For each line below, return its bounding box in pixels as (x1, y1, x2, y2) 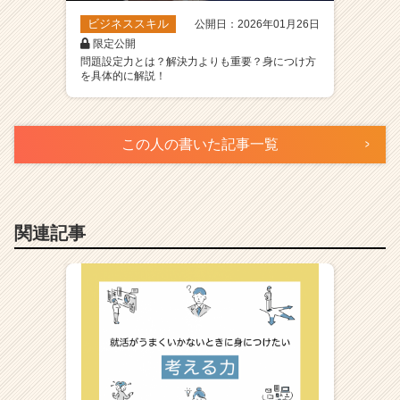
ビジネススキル (87, 17, 169, 31)
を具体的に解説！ (80, 70, 166, 83)
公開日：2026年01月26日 (195, 18, 320, 31)
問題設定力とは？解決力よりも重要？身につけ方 (80, 55, 316, 69)
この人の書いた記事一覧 (121, 137, 279, 153)
